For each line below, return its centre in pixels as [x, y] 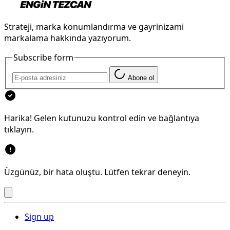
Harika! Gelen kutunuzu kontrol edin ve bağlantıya [102, 118]
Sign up [39, 216]
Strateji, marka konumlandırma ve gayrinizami [94, 27]
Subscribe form [43, 58]
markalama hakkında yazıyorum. [68, 38]
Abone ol [141, 78]
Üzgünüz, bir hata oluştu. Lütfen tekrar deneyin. [97, 172]
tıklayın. [19, 129]
